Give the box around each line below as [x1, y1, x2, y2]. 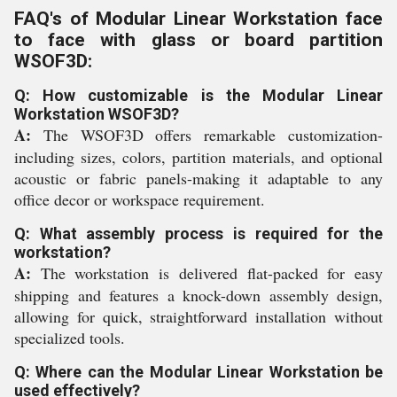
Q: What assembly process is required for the [14, 224, 383, 243]
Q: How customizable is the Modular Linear [14, 86, 383, 105]
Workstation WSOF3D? [14, 105, 179, 123]
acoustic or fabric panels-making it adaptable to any [14, 167, 383, 189]
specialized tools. [14, 327, 125, 348]
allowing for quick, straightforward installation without [14, 306, 383, 327]
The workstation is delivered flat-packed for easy [31, 262, 383, 284]
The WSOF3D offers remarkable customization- [31, 124, 383, 145]
